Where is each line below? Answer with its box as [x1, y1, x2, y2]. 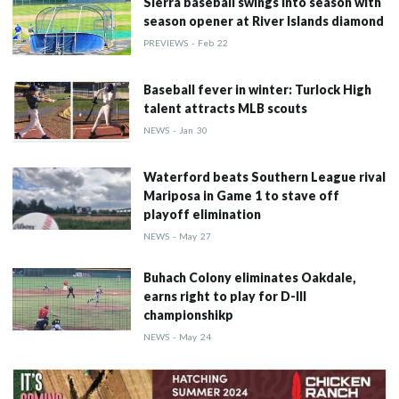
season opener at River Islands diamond [142, 12, 384, 28]
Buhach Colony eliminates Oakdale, [142, 269, 355, 285]
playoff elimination [142, 206, 261, 222]
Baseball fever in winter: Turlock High [142, 81, 371, 97]
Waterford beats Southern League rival [142, 168, 386, 184]
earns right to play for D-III [142, 288, 306, 304]
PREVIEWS [142, 37, 188, 48]
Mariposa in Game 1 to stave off [142, 187, 339, 203]
